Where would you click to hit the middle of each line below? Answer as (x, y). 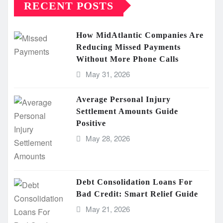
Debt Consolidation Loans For (134, 182)
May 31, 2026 (108, 74)
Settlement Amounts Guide (127, 111)
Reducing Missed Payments (128, 47)
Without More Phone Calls (127, 59)
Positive (91, 123)
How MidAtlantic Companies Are (140, 35)
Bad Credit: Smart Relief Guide (137, 194)
